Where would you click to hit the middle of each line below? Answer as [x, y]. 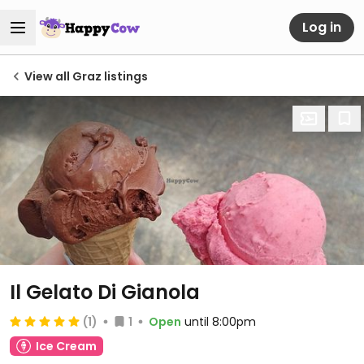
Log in [322, 27]
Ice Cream [66, 346]
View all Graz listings [86, 76]
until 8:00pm [220, 322]
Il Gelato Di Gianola [105, 292]
